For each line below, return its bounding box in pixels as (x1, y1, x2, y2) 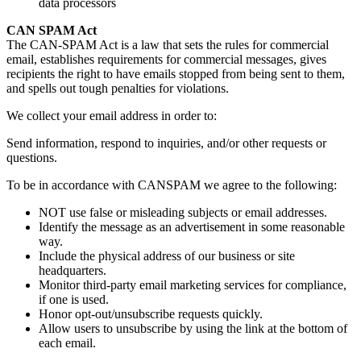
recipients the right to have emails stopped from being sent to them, (6, 66, 345, 81)
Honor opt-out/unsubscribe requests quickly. (39, 306, 263, 321)
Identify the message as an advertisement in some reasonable (39, 219, 345, 234)
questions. (6, 150, 57, 164)
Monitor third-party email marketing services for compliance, (39, 277, 346, 292)
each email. (39, 335, 96, 350)
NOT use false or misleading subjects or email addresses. (39, 205, 327, 219)
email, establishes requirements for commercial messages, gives (6, 52, 326, 66)
